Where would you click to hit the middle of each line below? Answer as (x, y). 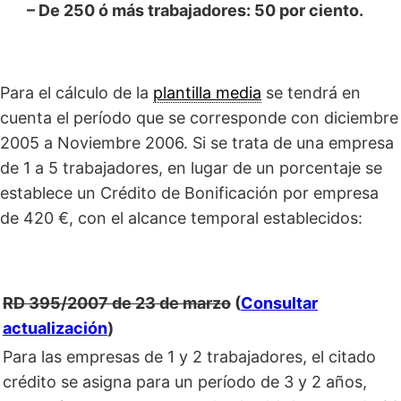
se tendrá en (311, 93)
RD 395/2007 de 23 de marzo (117, 303)
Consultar (279, 303)
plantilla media (207, 93)
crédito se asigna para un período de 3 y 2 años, (185, 382)
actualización (55, 328)
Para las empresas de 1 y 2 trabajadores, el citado (189, 357)
